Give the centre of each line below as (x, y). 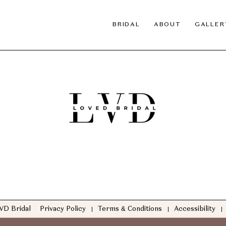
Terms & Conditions (130, 209)
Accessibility (194, 209)
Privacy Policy (63, 209)
